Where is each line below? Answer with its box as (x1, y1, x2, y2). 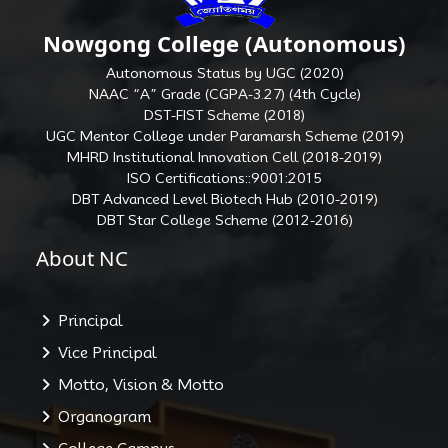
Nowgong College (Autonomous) (43, 27, 407, 58)
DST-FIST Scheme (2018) (144, 107, 306, 124)
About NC (11, 244, 129, 273)
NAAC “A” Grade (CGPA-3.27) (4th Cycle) (88, 86, 361, 103)
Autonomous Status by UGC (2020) (105, 65, 344, 82)
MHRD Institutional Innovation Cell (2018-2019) (67, 149, 383, 166)
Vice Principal (50, 343, 158, 362)
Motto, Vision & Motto (50, 375, 225, 394)
